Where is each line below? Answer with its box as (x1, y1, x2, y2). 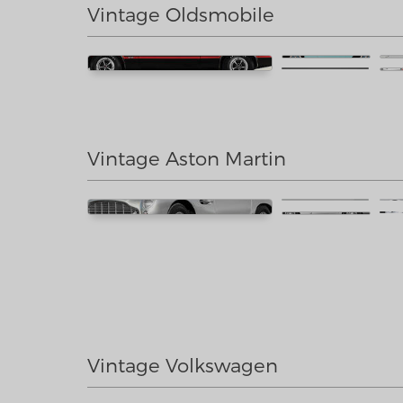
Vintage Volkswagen (87, 354, 278, 376)
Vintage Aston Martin (87, 147, 286, 169)
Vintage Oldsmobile (87, 3, 274, 25)
